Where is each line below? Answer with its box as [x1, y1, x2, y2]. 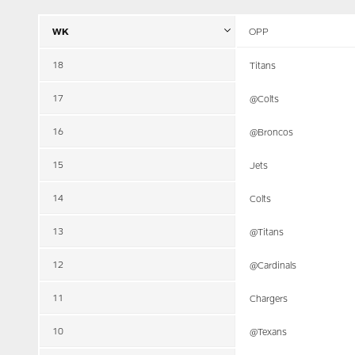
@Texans [250, 326, 287, 337]
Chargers [250, 292, 288, 303]
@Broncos [250, 126, 293, 137]
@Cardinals [250, 259, 296, 270]
